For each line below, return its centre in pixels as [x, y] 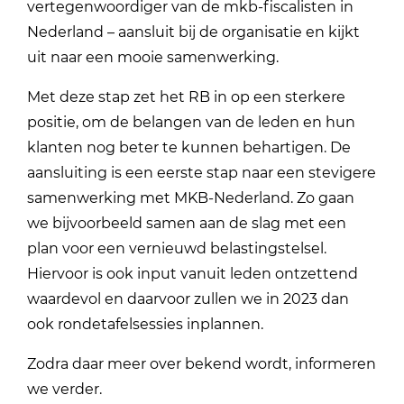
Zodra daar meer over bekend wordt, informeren [202, 363]
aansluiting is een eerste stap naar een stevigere [202, 172]
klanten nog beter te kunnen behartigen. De [189, 147]
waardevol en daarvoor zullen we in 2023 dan [188, 298]
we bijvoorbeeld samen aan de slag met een [187, 223]
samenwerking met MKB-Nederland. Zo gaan [191, 197]
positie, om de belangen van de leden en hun [192, 122]
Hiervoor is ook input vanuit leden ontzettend [193, 273]
